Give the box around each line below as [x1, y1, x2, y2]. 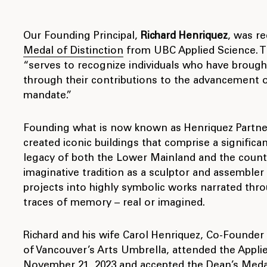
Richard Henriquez [141, 32, 228, 42]
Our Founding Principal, [23, 32, 141, 42]
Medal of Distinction [23, 46, 123, 57]
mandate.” [23, 91, 72, 102]
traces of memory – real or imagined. [23, 198, 205, 209]
